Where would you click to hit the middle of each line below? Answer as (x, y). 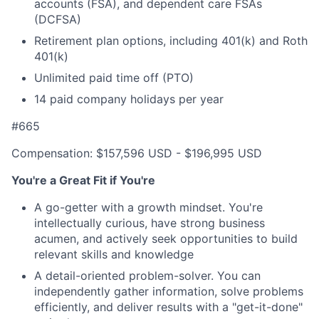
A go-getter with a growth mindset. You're (148, 207)
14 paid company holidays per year (129, 99)
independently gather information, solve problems (169, 291)
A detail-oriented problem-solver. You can (147, 276)
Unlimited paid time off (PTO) (114, 78)
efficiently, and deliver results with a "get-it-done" (168, 307)
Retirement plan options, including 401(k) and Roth (171, 41)
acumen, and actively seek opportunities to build (166, 239)
